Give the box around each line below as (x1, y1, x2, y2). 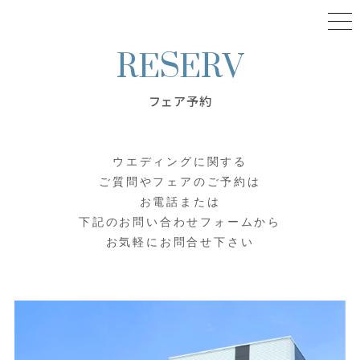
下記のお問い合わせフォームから (79, 216, 281, 228)
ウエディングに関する (112, 156, 247, 168)
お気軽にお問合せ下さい (105, 236, 255, 248)
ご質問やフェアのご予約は (99, 176, 261, 188)
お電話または (139, 196, 221, 208)
